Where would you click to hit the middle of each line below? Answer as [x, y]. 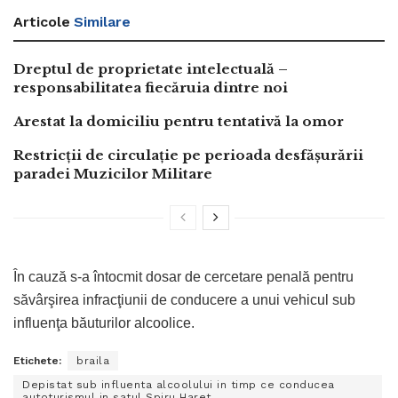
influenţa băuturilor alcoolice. [104, 322]
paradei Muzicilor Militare [113, 173]
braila [93, 360]
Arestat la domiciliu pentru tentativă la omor [179, 121]
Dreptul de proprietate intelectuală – [151, 68]
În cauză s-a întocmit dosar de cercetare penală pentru [183, 276]
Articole [42, 21]
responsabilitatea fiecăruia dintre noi [151, 87]
